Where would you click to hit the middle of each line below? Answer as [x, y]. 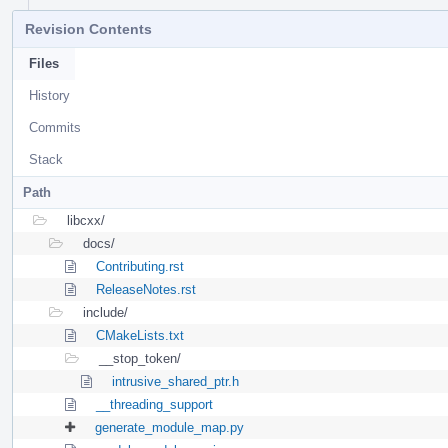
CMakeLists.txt [140, 335]
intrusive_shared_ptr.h [175, 381]
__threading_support [154, 404]
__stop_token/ [140, 358]
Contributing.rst [140, 266]
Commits [55, 127]
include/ [105, 312]
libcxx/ [86, 220]
